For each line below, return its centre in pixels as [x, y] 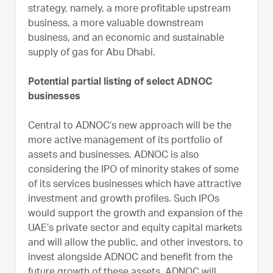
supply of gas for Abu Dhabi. [92, 53]
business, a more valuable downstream [116, 24]
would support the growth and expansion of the [135, 214]
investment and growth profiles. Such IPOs [124, 200]
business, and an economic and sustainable [126, 39]
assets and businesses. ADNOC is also [114, 156]
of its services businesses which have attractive [135, 185]
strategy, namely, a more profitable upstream [129, 9]
